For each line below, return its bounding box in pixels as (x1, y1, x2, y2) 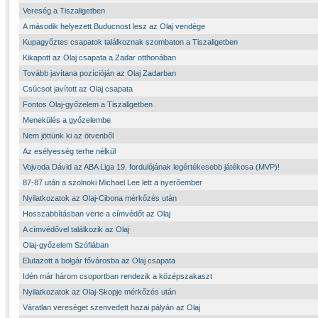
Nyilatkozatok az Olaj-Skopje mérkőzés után (23, 287, 176, 296)
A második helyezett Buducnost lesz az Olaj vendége (23, 22, 205, 31)
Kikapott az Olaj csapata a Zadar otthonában (23, 53, 176, 62)
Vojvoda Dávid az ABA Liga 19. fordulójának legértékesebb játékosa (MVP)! (23, 163, 280, 171)
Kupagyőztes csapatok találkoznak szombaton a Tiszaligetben (23, 38, 238, 46)
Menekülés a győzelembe (23, 116, 111, 124)
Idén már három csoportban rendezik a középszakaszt (23, 272, 212, 280)
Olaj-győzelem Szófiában (23, 241, 109, 249)
